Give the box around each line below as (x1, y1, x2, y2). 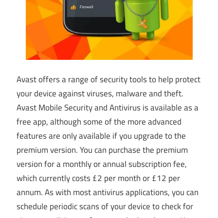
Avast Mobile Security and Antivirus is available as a (17, 101, 199, 114)
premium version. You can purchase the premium (17, 143, 188, 156)
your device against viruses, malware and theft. (17, 87, 183, 100)
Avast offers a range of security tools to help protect (17, 73, 200, 86)
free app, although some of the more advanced (17, 115, 182, 128)
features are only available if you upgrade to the (17, 129, 186, 142)
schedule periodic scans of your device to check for (17, 200, 193, 213)
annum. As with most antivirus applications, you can (17, 185, 199, 199)
